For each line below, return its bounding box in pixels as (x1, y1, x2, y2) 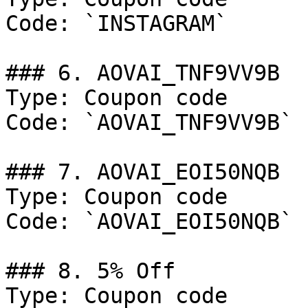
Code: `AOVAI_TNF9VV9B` (5, 110, 293, 135)
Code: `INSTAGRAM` (5, 11, 228, 36)
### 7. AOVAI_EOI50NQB (5, 159, 280, 184)
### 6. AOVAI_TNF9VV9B (5, 60, 280, 85)
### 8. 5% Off (5, 258, 175, 283)
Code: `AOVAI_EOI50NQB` (5, 209, 293, 234)
